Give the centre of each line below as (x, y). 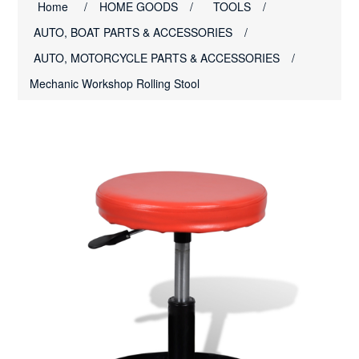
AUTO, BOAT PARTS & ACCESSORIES (133, 32)
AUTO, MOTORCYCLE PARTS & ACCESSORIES (157, 58)
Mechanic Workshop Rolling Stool (115, 83)
